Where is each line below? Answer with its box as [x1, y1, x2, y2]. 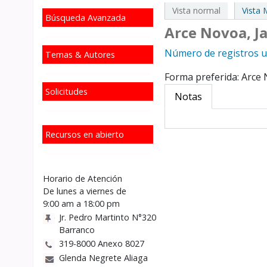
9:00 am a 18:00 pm [43, 197, 120, 209]
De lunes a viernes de [43, 185, 126, 197]
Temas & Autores [45, 48, 115, 60]
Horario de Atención [43, 172, 122, 184]
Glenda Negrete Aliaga [59, 252, 148, 263]
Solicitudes [45, 85, 88, 97]
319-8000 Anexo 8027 [59, 237, 144, 249]
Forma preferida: [164, 70, 242, 83]
